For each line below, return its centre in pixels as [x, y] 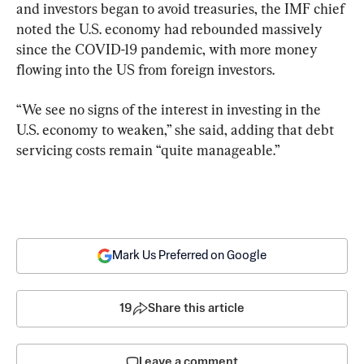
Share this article [196, 308]
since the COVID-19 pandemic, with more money [169, 49]
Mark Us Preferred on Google [189, 255]
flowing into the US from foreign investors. [145, 69]
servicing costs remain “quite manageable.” [148, 149]
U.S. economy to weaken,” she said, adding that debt [177, 129]
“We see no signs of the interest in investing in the [170, 109]
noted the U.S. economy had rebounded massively [171, 28]
